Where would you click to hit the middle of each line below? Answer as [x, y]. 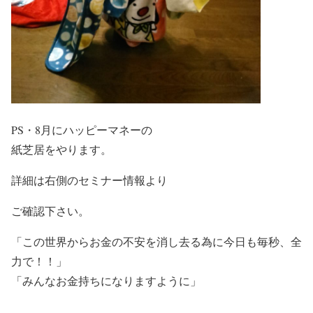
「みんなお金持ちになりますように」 [106, 281]
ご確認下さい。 [50, 211]
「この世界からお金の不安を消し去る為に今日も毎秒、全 [156, 241]
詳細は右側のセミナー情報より [89, 180]
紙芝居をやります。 [61, 149]
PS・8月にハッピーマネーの [82, 130]
